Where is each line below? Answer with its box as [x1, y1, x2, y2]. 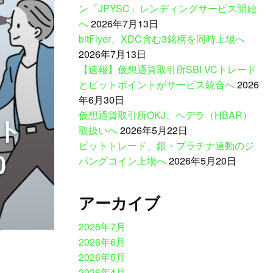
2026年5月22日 [119, 123, 188, 138]
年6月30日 [78, 93, 124, 107]
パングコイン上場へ [78, 154, 166, 168]
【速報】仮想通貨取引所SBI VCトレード [78, 62, 257, 77]
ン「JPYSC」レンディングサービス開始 [78, 1, 257, 16]
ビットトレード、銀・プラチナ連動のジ [78, 138, 254, 153]
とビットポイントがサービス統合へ [78, 77, 235, 92]
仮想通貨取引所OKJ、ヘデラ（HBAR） [78, 108, 252, 122]
